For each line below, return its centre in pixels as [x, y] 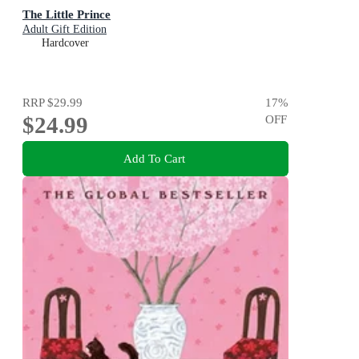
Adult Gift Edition [65, 29]
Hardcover [65, 42]
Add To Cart [154, 159]
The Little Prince [67, 14]
